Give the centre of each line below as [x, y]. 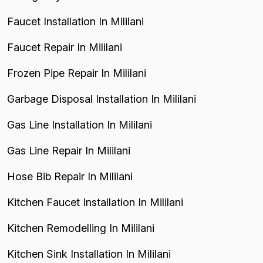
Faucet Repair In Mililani [65, 47]
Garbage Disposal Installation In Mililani [102, 99]
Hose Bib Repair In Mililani [70, 176]
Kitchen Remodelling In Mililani [81, 228]
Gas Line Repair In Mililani [69, 150]
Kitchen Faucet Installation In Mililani [95, 202]
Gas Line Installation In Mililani [80, 124]
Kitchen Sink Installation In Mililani [89, 254]
